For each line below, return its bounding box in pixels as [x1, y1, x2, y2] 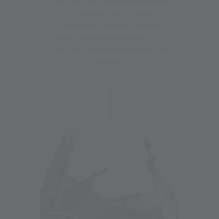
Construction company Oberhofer [55, 19, 164, 30]
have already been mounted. [63, 7, 156, 18]
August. [98, 56, 121, 66]
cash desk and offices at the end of [53, 44, 166, 54]
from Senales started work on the [56, 31, 163, 42]
